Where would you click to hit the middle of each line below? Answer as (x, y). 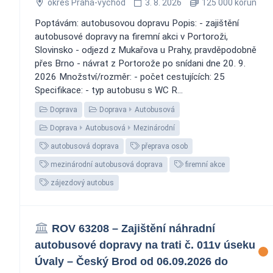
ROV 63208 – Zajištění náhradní (133, 228)
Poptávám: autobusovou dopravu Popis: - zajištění (137, 23)
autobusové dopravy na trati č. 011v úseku (145, 245)
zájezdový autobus (81, 183)
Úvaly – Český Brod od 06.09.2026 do (131, 261)
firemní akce (204, 164)
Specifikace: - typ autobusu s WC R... (109, 90)
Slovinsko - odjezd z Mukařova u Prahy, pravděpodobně (146, 50)
